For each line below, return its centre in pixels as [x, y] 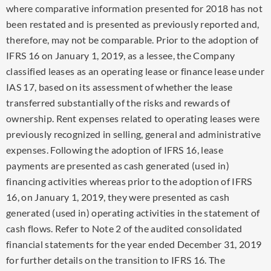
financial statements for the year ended [92, 244]
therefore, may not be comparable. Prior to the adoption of [132, 40]
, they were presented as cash [167, 197]
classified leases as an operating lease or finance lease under [135, 71]
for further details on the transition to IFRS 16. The [116, 260]
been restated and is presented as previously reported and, [133, 24]
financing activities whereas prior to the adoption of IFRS [129, 181]
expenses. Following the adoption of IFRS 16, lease [115, 150]
